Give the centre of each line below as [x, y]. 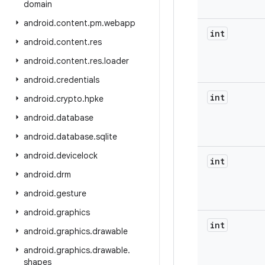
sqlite [106, 137]
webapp [120, 23]
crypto [69, 99]
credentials [78, 80]
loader [117, 61]
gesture [71, 193]
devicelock [77, 156]
